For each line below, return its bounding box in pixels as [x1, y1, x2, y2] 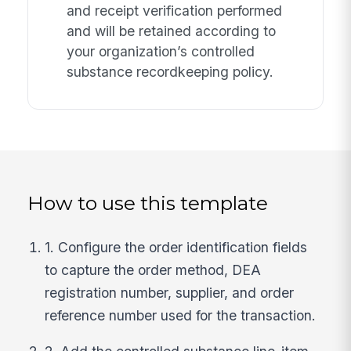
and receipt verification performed [66, 2, 282, 20]
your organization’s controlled [66, 43, 255, 60]
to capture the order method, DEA [45, 261, 262, 278]
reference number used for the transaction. [45, 306, 317, 324]
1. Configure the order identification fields [45, 238, 308, 255]
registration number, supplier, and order [45, 284, 295, 301]
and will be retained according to [66, 23, 276, 40]
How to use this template [27, 191, 269, 215]
